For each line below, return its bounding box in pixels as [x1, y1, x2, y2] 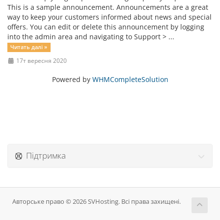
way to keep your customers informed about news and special [7, 12, 212, 22]
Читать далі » [10, 44, 48, 51]
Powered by [52, 75, 92, 84]
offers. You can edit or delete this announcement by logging [7, 22, 204, 31]
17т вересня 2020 [14, 56, 67, 64]
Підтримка [22, 150, 66, 161]
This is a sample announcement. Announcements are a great [7, 2, 208, 12]
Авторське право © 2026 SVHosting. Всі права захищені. [12, 197, 181, 206]
